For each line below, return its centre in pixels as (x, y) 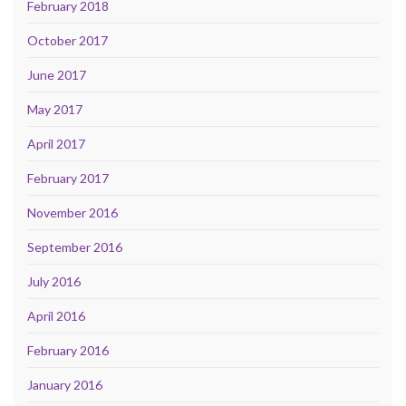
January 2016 (65, 384)
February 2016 (68, 350)
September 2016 (75, 246)
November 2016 (72, 212)
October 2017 (68, 40)
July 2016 (54, 281)
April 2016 (56, 315)
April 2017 (56, 143)
